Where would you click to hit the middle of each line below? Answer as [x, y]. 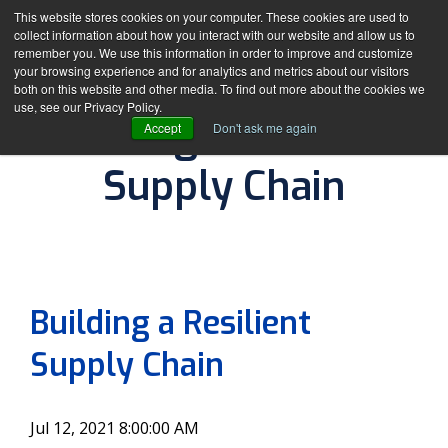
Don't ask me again [265, 127]
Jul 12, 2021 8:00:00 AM [114, 428]
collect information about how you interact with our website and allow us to [214, 34]
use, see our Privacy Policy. [88, 106]
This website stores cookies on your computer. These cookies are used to [211, 16]
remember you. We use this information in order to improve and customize [213, 52]
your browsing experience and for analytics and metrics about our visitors [211, 70]
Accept [162, 127]
